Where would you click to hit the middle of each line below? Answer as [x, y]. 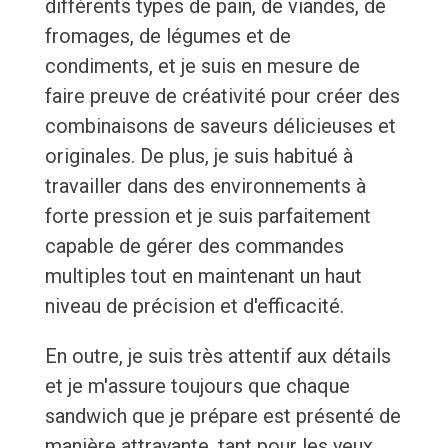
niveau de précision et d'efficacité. [194, 306]
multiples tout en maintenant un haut [203, 276]
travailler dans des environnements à [205, 186]
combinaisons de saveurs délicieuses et [220, 126]
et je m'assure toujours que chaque [197, 386]
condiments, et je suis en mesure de [202, 66]
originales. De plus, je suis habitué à [198, 156]
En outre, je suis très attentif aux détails [217, 356]
